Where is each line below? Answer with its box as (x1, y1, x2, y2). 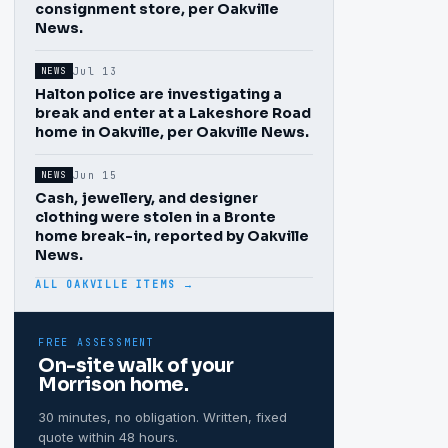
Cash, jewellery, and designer (35, 189, 258, 207)
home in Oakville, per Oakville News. (35, 123, 309, 141)
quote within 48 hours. (38, 429, 178, 445)
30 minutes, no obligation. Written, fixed (38, 409, 287, 425)
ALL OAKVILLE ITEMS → (35, 278, 195, 291)
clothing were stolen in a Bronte (35, 208, 276, 226)
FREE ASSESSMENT (38, 336, 155, 349)
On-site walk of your (38, 354, 234, 378)
